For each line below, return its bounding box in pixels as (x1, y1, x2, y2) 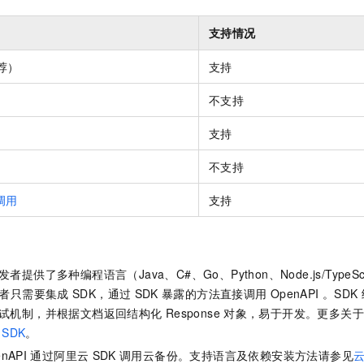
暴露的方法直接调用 (161, 284, 267, 301)
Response (165, 304, 220, 321)
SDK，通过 (72, 284, 132, 301)
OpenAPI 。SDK (270, 284, 358, 301)
